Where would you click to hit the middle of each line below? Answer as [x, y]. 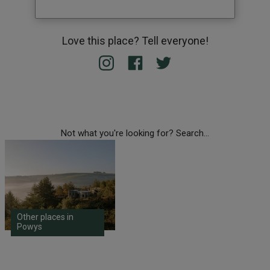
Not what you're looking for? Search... [135, 133]
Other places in [45, 217]
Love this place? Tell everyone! [135, 41]
